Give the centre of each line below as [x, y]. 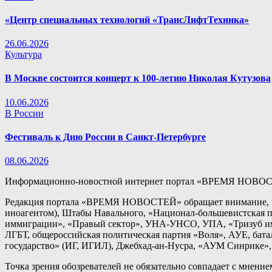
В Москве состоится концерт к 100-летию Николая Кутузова [138, 78]
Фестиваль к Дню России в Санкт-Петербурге [105, 137]
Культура [23, 55]
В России [24, 113]
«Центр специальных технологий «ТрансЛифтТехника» [127, 19]
